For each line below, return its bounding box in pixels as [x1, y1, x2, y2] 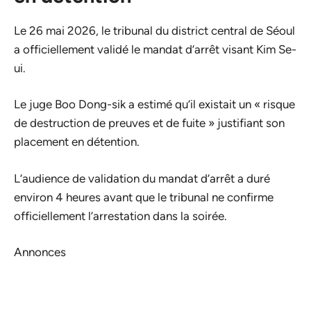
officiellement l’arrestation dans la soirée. [14, 208, 227, 223]
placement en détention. [14, 135, 140, 149]
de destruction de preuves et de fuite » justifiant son [14, 116, 285, 131]
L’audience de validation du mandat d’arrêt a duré [14, 171, 270, 185]
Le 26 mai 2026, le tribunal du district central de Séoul [14, 23, 295, 37]
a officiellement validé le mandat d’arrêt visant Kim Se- [14, 42, 296, 56]
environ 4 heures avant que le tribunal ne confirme [14, 190, 274, 204]
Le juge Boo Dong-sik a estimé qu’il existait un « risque [14, 97, 295, 112]
